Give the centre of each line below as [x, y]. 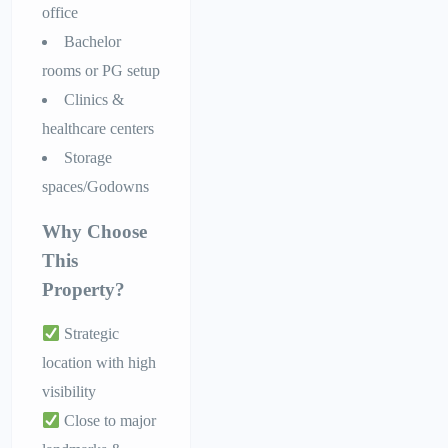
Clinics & [94, 100]
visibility [69, 392]
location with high [99, 363]
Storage [88, 158]
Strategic [90, 334]
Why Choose [95, 232]
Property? [84, 290]
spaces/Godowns [96, 187]
